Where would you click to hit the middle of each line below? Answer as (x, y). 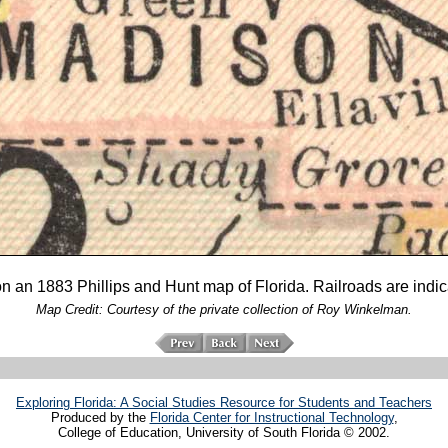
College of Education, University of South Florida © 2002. (224, 433)
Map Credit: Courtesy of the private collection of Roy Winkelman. (224, 310)
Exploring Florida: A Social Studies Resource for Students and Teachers (224, 403)
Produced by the (100, 418)
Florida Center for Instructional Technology (271, 418)
